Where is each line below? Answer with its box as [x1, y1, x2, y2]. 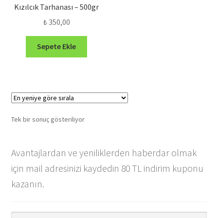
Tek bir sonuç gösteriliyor [11, 115, 85, 124]
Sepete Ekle [37, 41, 76, 52]
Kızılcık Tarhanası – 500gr [14, 1, 99, 12]
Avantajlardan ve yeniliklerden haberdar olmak [11, 146, 197, 159]
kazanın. [11, 178, 44, 190]
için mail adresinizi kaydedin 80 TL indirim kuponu [11, 162, 203, 175]
